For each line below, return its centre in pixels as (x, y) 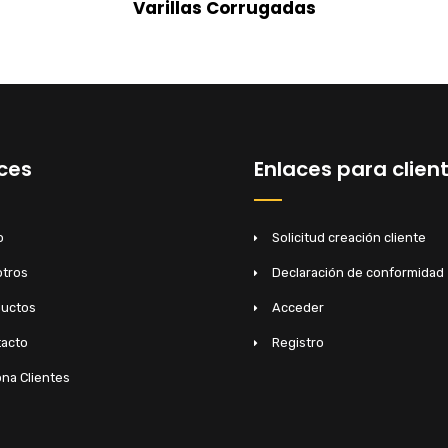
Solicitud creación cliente (349, 237)
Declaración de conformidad (358, 272)
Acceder (298, 307)
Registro (298, 342)
